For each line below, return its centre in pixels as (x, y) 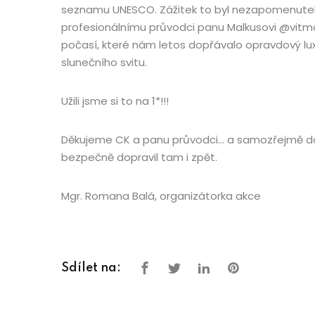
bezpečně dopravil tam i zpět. (139, 157)
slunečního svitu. (104, 62)
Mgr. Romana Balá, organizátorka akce (161, 196)
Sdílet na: (91, 268)
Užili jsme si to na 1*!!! (115, 101)
